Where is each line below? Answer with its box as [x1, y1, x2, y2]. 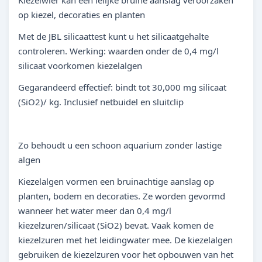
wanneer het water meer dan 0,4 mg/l [18, 205, 171, 216]
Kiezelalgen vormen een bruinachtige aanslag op [18, 175, 214, 187]
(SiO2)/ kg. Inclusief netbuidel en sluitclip [18, 96, 184, 108]
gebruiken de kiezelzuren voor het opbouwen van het [18, 249, 233, 260]
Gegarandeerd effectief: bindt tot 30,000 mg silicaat [18, 81, 226, 93]
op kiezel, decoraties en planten [18, 9, 145, 20]
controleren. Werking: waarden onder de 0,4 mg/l [18, 45, 219, 57]
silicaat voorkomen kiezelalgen [18, 60, 142, 71]
